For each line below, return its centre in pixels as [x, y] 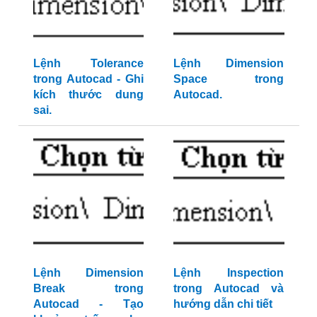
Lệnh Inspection [229, 272]
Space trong [229, 79]
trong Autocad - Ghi [88, 79]
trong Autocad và [229, 288]
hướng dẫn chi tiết [223, 304]
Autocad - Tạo [88, 304]
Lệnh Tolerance [88, 63]
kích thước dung [88, 94]
